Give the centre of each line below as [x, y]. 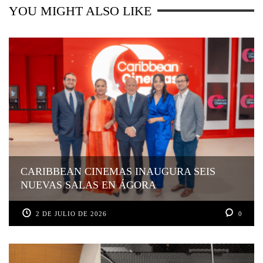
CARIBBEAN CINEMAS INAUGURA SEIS [118, 172]
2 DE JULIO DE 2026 [72, 214]
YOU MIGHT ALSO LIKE [80, 11]
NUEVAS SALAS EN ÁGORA [88, 185]
